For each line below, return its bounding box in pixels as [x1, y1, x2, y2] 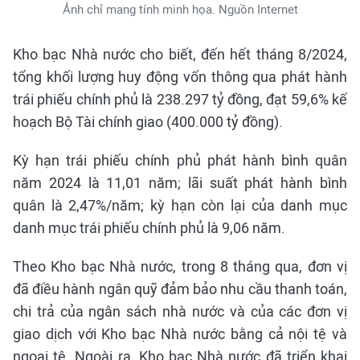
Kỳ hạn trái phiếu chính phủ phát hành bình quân [13, 152, 347, 169]
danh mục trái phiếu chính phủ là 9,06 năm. [13, 219, 285, 236]
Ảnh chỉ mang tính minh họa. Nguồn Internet [62, 2, 298, 17]
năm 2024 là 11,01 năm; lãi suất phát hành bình [13, 174, 347, 191]
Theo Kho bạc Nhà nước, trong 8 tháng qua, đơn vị [13, 258, 347, 275]
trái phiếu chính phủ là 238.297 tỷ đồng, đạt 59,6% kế [13, 91, 347, 108]
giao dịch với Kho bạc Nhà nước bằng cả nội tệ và [13, 325, 347, 342]
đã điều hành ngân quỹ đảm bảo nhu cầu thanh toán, [13, 280, 347, 297]
